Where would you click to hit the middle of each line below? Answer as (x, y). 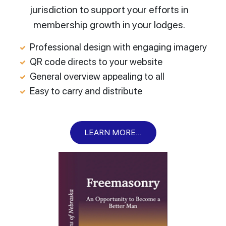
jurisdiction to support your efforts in (109, 10)
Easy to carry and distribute (86, 91)
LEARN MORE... (113, 132)
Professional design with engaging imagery (118, 47)
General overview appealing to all (97, 76)
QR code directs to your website (96, 62)
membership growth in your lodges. (109, 25)
